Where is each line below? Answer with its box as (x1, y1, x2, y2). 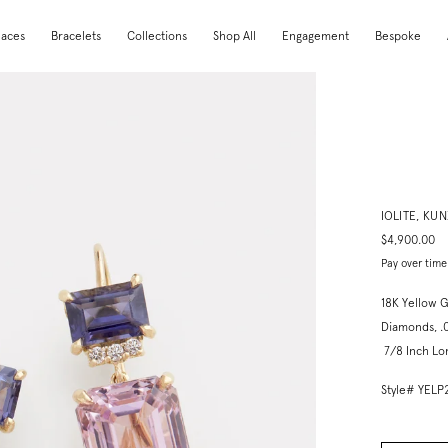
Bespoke (375, 29, 421, 43)
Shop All (213, 29, 256, 43)
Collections (127, 29, 187, 43)
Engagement (282, 29, 349, 43)
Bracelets (51, 29, 101, 43)
